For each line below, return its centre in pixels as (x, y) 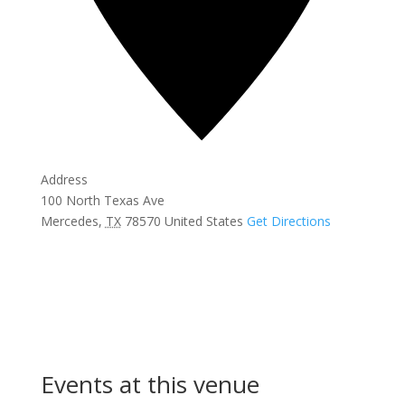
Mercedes (69, 221)
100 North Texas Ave (102, 200)
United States (203, 221)
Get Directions (288, 221)
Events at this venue (150, 384)
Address (64, 179)
